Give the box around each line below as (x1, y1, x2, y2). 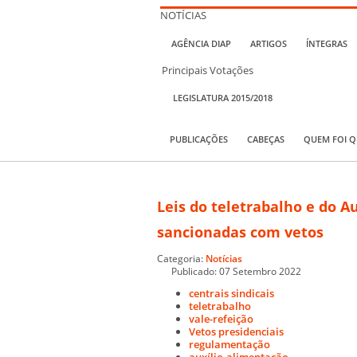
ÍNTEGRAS (306, 37, 347, 50)
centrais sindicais (189, 285, 274, 300)
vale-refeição (189, 311, 253, 326)
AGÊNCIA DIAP (171, 37, 231, 50)
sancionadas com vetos (157, 222, 324, 241)
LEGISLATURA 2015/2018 (173, 91, 273, 104)
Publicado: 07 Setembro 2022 (171, 264, 301, 277)
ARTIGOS (250, 37, 287, 50)
